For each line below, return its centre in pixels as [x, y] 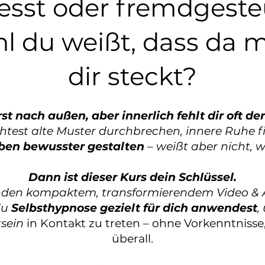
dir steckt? [132, 76]
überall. [132, 239]
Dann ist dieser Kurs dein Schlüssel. [132, 177]
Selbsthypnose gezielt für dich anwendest [134, 208]
